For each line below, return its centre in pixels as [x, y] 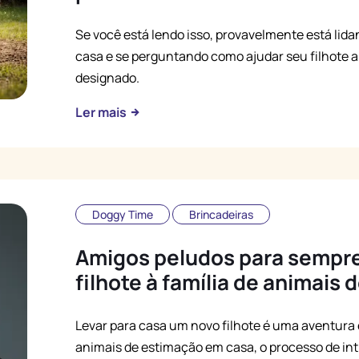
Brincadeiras [221, 214]
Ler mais [102, 112]
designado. [107, 78]
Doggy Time [123, 214]
